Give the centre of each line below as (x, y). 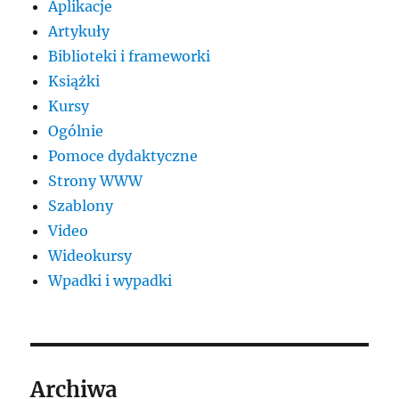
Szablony (81, 206)
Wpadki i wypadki (110, 281)
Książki (74, 81)
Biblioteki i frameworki (130, 57)
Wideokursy (90, 256)
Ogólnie (76, 131)
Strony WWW (96, 181)
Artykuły (79, 32)
